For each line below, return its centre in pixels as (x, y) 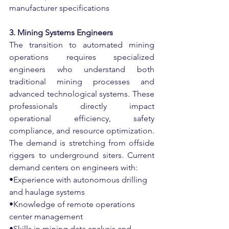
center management (46, 216)
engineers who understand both (82, 69)
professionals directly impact (82, 106)
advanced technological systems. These (82, 94)
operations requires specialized (82, 57)
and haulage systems (47, 192)
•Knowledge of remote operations (73, 204)
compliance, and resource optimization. (82, 131)
